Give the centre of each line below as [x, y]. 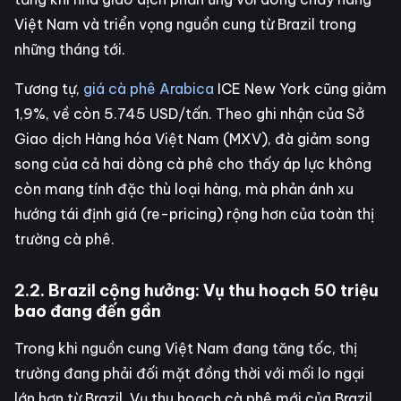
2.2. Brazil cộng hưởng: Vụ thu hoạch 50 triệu [196, 291]
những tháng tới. [70, 50]
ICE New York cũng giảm [300, 89]
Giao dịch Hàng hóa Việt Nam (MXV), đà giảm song [192, 139]
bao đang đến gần [88, 311]
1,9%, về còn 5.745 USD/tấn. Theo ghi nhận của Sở [189, 114]
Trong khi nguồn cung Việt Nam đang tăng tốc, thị [186, 349]
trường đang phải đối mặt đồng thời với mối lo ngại [189, 374]
